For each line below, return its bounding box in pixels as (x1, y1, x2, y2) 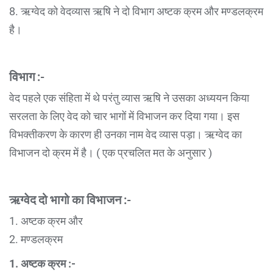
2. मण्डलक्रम (9, 232, 63, 246)
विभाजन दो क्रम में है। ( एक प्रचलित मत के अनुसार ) (9, 146, 212, 159)
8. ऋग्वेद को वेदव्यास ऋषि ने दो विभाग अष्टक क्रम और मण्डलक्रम (9, 4, 263, 18)
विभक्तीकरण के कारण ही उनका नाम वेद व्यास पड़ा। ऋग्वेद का (9, 127, 242, 141)
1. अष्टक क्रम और (9, 214, 83, 227)
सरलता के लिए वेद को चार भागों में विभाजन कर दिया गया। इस (9, 109, 239, 122)
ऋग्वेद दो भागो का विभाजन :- (9, 191, 131, 207)
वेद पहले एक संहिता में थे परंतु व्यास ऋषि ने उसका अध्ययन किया (9, 91, 249, 104)
